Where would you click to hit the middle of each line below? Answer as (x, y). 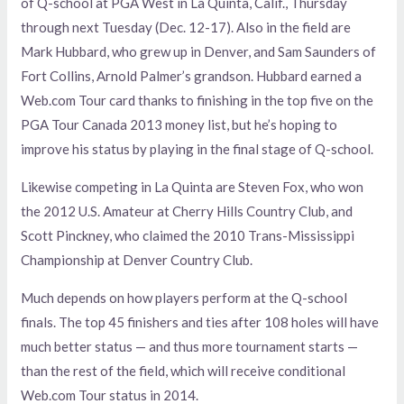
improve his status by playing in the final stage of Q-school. (197, 148)
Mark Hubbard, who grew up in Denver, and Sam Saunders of (199, 51)
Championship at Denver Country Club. (137, 259)
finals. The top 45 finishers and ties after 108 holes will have (200, 321)
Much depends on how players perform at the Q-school (184, 297)
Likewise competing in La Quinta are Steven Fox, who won (193, 186)
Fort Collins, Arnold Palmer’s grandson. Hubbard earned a (192, 75)
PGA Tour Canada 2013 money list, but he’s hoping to (179, 124)
